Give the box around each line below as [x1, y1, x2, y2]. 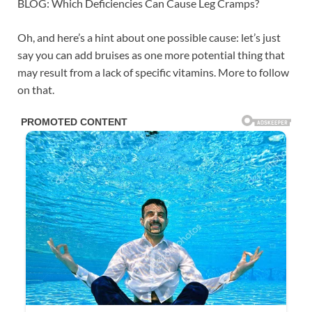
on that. [17, 82, 54, 96]
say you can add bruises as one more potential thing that [17, 47, 285, 61]
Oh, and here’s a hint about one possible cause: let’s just [17, 30, 281, 44]
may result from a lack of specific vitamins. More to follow [17, 65, 289, 79]
